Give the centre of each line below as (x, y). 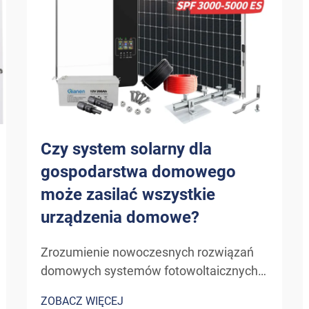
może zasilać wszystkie (128, 195)
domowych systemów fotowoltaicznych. (151, 271)
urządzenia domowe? (120, 217)
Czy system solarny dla (126, 149)
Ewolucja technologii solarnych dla (134, 289)
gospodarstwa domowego (138, 172)
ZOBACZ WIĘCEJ (82, 301)
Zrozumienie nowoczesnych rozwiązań (147, 252)
